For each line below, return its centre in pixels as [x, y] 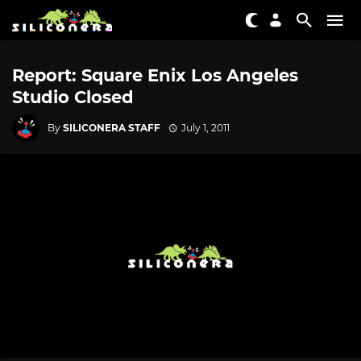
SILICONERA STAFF [112, 127]
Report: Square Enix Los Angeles [155, 75]
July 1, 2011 [205, 127]
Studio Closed [73, 97]
